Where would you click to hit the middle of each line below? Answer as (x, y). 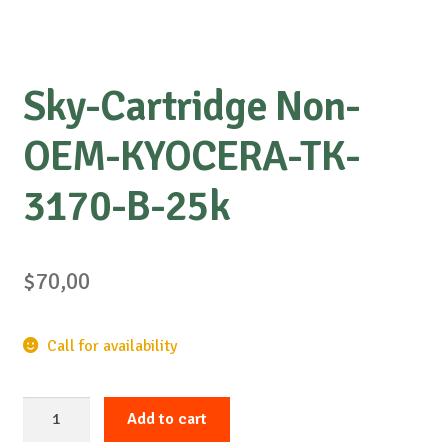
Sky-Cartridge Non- (191, 107)
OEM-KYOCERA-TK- (191, 157)
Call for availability (112, 345)
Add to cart (167, 419)
